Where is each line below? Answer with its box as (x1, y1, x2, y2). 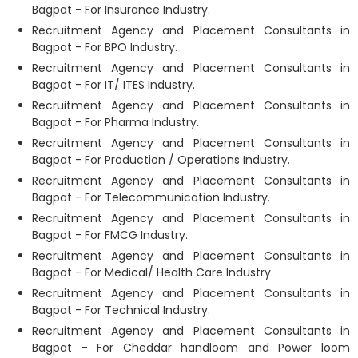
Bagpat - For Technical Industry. (32, 302, 210, 318)
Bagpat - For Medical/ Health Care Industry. (32, 265, 273, 280)
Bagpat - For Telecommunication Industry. (32, 189, 270, 205)
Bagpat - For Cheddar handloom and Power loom (32, 340, 350, 356)
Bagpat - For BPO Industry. (32, 39, 177, 55)
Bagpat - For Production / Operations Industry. (32, 152, 290, 168)
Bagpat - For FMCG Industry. (32, 227, 188, 243)
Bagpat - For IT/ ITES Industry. (32, 77, 195, 93)
